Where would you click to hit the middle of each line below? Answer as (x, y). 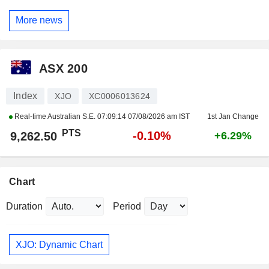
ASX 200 (63, 68)
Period (127, 206)
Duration (24, 206)
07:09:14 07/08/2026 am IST (144, 116)
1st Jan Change (233, 116)
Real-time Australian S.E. (55, 116)
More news (39, 20)
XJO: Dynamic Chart (59, 244)
